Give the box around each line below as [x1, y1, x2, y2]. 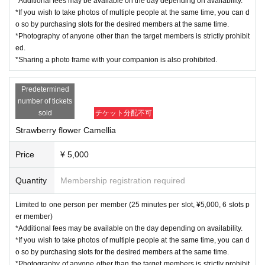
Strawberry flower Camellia [15, 125, 116, 135]
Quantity [15, 175, 47, 185]
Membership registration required [60, 175, 185, 185]
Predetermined [21, 85, 69, 93]
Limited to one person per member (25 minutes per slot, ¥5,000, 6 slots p [15, 200, 250, 209]
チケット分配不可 [95, 108, 152, 117]
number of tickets [18, 96, 72, 105]
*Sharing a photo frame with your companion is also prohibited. [15, 55, 217, 64]
